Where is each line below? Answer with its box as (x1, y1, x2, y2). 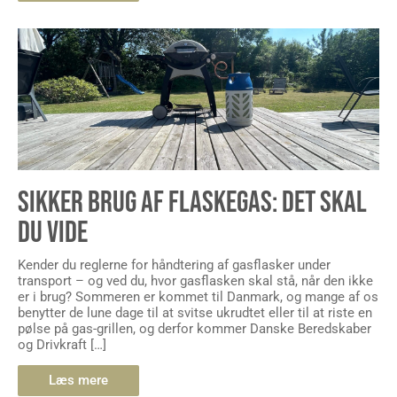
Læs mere (49, 372, 108, 389)
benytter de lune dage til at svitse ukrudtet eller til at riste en (18, 304, 372, 321)
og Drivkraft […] (18, 336, 106, 353)
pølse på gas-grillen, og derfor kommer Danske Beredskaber (18, 320, 371, 337)
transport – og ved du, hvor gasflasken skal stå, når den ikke (18, 272, 373, 289)
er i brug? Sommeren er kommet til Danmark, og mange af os (18, 288, 378, 305)
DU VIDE (18, 214, 88, 251)
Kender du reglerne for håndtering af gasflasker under (18, 256, 331, 273)
